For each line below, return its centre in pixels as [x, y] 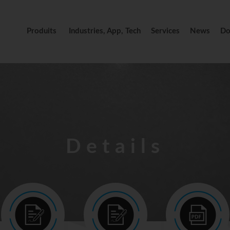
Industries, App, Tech [105, 31]
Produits [42, 31]
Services [165, 31]
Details [115, 147]
